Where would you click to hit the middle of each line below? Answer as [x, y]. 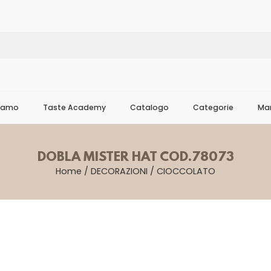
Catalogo [149, 107]
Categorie [213, 107]
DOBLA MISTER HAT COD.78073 [135, 158]
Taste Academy [74, 107]
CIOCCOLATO [186, 171]
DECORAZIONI [119, 171]
